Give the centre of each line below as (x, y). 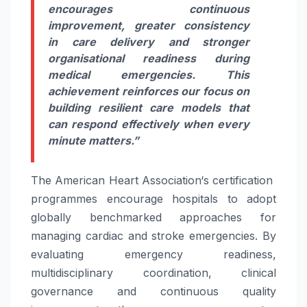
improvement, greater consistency (149, 25)
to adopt (247, 198)
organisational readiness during (149, 58)
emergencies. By (231, 235)
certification (243, 180)
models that (211, 107)
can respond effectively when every (149, 124)
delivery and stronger (172, 41)
